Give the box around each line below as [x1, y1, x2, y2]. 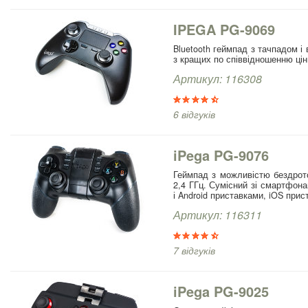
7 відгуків [173, 243, 215, 257]
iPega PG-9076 [173, 144, 269, 165]
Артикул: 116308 [173, 70, 262, 87]
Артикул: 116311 [173, 206, 262, 223]
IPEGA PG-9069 [173, 19, 275, 39]
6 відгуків [173, 107, 215, 121]
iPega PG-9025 [173, 280, 269, 301]
